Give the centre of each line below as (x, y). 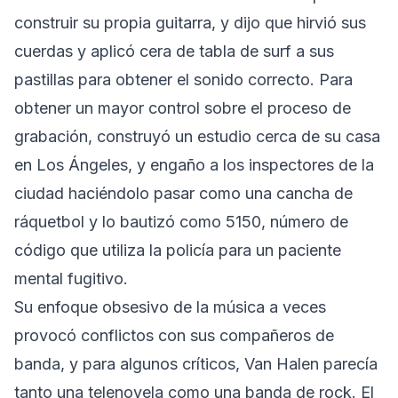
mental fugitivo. (71, 278)
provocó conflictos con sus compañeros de (174, 335)
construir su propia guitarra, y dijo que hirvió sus (190, 22)
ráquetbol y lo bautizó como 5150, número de (181, 221)
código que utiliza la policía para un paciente (178, 250)
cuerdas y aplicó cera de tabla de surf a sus (174, 51)
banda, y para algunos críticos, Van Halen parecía (196, 363)
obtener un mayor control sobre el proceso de (183, 107)
